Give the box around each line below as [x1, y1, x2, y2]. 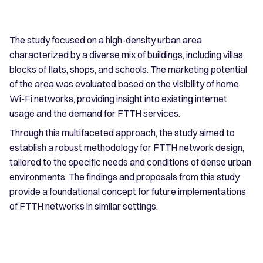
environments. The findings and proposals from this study [9, 171, 240, 183]
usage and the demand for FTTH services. [9, 107, 180, 120]
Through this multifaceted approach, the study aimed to [9, 127, 235, 139]
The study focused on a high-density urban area [9, 34, 202, 46]
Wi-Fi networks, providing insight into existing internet [9, 93, 227, 105]
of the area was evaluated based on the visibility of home [9, 78, 239, 90]
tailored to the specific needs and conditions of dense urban [9, 156, 251, 168]
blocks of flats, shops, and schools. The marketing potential [9, 63, 247, 76]
